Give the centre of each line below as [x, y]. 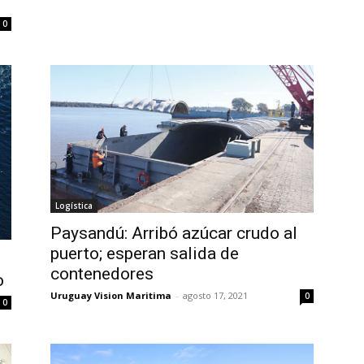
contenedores [102, 273]
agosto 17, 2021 [215, 295]
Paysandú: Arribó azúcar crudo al [174, 233]
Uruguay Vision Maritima [111, 295]
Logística [74, 205]
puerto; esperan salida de [145, 253]
